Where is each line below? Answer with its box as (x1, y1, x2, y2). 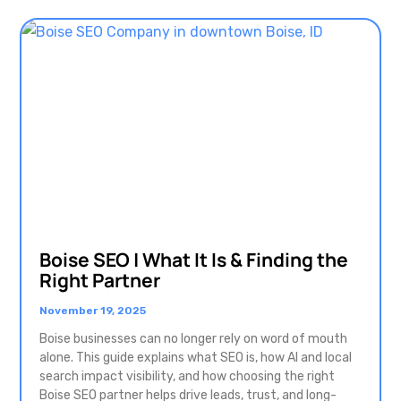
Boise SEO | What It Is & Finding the (39, 247, 348, 272)
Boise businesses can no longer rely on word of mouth (39, 331, 347, 346)
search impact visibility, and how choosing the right (39, 369, 335, 384)
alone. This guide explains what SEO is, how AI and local (39, 350, 352, 365)
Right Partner (39, 268, 160, 293)
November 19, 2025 (39, 304, 146, 317)
